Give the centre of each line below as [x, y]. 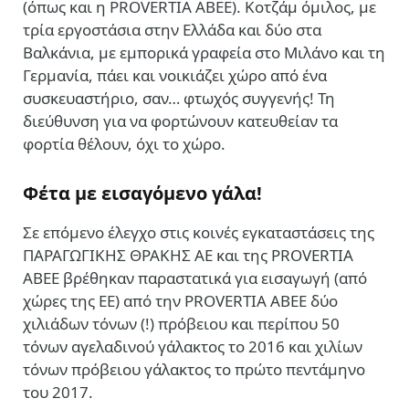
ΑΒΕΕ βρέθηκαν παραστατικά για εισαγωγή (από [195, 278]
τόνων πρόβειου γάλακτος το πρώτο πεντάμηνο [194, 369]
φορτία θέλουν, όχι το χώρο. [124, 143]
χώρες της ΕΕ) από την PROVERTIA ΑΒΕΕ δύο [180, 300]
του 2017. [58, 392]
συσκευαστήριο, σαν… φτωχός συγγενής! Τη [179, 98]
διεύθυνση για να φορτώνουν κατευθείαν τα [180, 121]
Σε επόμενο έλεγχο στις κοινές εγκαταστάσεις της [199, 232]
